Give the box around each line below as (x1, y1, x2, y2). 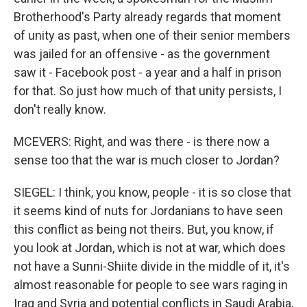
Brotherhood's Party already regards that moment (14, 10, 281, 24)
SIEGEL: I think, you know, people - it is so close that (14, 185, 291, 199)
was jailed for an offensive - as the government (14, 47, 270, 61)
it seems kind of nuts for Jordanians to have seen (14, 204, 283, 218)
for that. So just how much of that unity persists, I (14, 84, 282, 98)
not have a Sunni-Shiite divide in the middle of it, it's (14, 259, 290, 273)
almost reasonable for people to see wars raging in (14, 278, 288, 292)
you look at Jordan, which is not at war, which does (14, 241, 286, 255)
